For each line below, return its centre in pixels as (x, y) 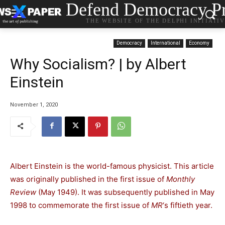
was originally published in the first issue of (88, 179)
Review (23, 192)
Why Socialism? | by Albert (98, 64)
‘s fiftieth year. (188, 205)
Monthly (181, 179)
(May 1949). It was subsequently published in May (125, 192)
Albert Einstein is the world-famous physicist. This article (112, 166)
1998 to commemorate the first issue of (81, 205)
